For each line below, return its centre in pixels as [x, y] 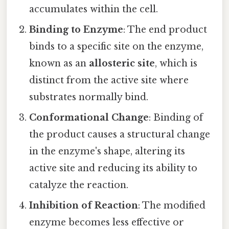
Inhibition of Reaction [84, 206]
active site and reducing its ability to [113, 168]
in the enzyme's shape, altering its [107, 152]
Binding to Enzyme [76, 30]
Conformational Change [89, 118]
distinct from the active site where [109, 81]
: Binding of [176, 118]
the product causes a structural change [120, 135]
